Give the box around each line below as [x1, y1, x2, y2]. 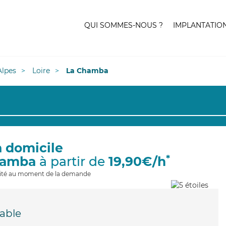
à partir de [36, 154, 108, 169]
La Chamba [66, 66, 108, 75]
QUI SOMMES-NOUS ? [84, 21, 163, 30]
